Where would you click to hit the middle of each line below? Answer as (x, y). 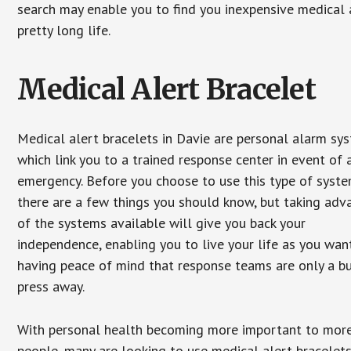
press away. (51, 286)
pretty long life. (64, 30)
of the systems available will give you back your (162, 223)
